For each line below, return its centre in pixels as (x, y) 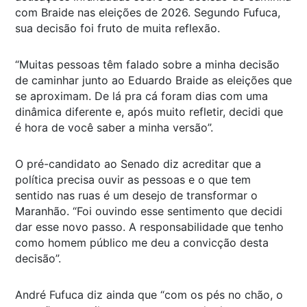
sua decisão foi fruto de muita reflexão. (118, 28)
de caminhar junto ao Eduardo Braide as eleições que (153, 81)
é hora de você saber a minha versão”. (114, 128)
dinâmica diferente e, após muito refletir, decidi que (149, 112)
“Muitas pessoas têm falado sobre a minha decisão (147, 65)
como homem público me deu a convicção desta (142, 243)
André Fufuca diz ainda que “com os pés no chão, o (149, 295)
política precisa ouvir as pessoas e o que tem (133, 180)
